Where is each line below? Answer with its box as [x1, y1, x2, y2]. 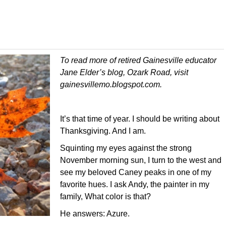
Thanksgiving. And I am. [60, 127, 148, 136]
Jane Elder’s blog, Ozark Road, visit [60, 68, 188, 77]
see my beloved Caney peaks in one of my [60, 168, 211, 177]
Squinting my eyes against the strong [60, 144, 192, 153]
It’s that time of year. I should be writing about [60, 115, 219, 124]
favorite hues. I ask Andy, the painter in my [60, 180, 209, 189]
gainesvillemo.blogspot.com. [60, 80, 162, 89]
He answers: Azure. [60, 209, 132, 218]
